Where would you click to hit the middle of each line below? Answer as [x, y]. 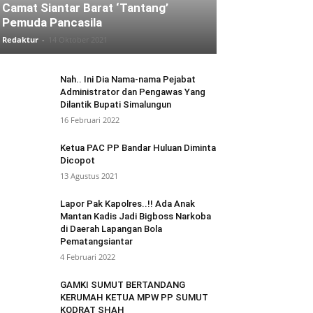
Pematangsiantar [96, 241]
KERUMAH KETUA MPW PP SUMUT [134, 297]
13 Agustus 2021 [89, 176]
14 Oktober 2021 [78, 39]
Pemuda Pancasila [52, 22]
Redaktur [20, 39]
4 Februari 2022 [88, 257]
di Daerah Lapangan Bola [111, 229]
